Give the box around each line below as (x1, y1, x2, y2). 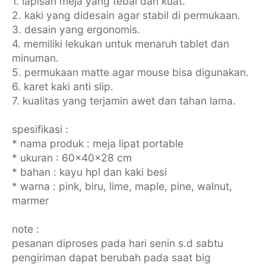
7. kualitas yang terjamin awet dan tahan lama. (11, 94, 236, 107)
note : (11, 223, 39, 236)
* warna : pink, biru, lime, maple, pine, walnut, (11, 180, 232, 193)
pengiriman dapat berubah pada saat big (11, 251, 211, 264)
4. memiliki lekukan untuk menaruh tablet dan (11, 37, 229, 50)
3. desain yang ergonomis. (11, 23, 140, 36)
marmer (11, 194, 49, 207)
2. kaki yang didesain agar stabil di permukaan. (11, 9, 240, 22)
